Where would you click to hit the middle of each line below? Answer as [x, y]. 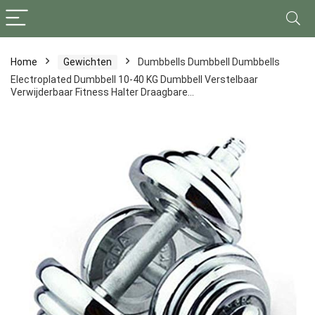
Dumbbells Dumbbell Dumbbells [209, 62]
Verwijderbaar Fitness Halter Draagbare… [102, 92]
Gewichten [88, 62]
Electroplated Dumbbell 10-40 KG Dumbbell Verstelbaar [134, 79]
